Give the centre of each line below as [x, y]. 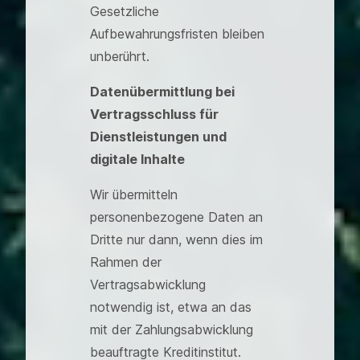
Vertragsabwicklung [148, 284]
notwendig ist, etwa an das [171, 307]
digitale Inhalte [137, 159]
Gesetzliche [125, 11]
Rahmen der [126, 262]
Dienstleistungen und [158, 137]
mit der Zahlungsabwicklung [172, 329]
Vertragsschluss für [154, 114]
